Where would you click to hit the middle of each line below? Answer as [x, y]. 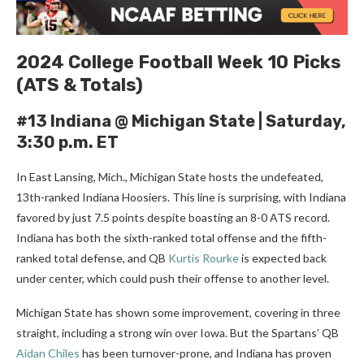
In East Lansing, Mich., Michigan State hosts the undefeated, [170, 177]
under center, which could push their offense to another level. [173, 279]
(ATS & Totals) [80, 85]
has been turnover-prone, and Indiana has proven [206, 353]
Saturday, [306, 121]
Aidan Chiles [48, 353]
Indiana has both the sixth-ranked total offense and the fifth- [171, 238]
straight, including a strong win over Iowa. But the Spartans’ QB [178, 333]
